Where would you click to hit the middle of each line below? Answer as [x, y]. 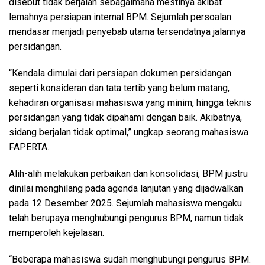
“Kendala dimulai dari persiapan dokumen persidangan [120, 73]
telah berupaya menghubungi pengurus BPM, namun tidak [126, 218]
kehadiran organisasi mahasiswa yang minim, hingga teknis [130, 103]
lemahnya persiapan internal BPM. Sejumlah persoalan [120, 17]
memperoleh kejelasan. [56, 233]
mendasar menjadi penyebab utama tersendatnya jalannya [127, 32]
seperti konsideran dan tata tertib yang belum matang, [119, 88]
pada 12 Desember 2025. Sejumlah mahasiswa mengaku [125, 203]
